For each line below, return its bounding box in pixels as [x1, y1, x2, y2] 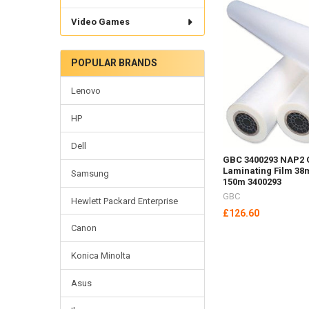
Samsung [70, 168, 109, 179]
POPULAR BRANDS [70, 57, 157, 68]
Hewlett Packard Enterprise [70, 195, 178, 206]
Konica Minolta [70, 250, 130, 261]
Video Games [70, 17, 130, 28]
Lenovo [70, 85, 101, 96]
